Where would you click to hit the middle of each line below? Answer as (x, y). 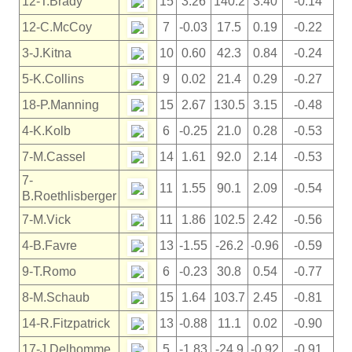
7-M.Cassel (53, 156)
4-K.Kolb (46, 130)
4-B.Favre (49, 245)
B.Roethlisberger (69, 196)
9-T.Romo (49, 271)
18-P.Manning (60, 104)
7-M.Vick (46, 219)
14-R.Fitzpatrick (66, 323)
